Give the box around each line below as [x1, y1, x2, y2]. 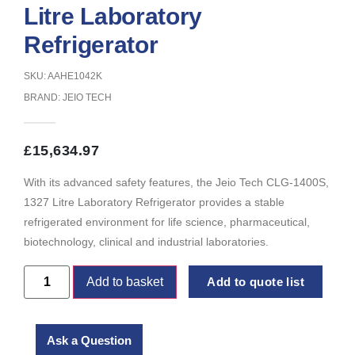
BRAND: [24, 91, 63, 103]
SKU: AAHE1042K [24, 70, 102, 82]
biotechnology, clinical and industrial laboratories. [24, 235, 269, 248]
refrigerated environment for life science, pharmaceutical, [24, 215, 310, 228]
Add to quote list [207, 275, 304, 289]
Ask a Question [47, 334, 132, 348]
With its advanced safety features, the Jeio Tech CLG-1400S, [24, 175, 329, 189]
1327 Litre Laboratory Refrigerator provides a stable [24, 195, 284, 208]
